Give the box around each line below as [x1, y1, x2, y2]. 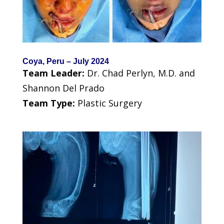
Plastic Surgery [77, 96, 142, 109]
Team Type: [22, 96, 77, 109]
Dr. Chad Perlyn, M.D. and [86, 66, 195, 79]
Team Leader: [22, 66, 87, 79]
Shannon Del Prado [22, 81, 104, 94]
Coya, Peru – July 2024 [22, 56, 109, 65]
